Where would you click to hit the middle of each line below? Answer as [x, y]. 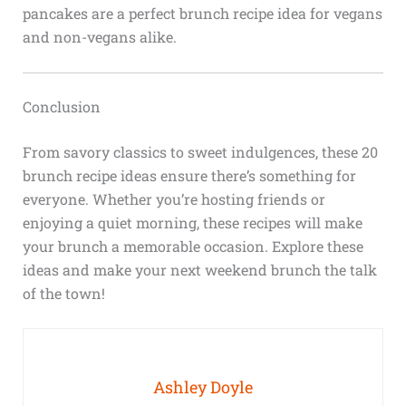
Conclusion [61, 106]
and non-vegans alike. [99, 37]
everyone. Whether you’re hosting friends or [174, 198]
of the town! [63, 293]
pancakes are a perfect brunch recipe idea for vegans [202, 14]
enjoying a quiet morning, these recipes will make [192, 222]
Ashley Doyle [203, 387]
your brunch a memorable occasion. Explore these [193, 246]
